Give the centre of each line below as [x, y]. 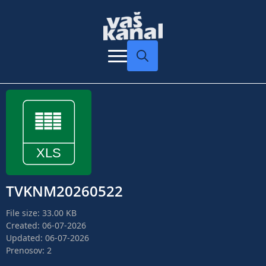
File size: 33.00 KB [41, 213]
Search [142, 77]
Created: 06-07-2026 [46, 226]
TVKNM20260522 [64, 191]
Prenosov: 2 [29, 251]
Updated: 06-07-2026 [47, 238]
